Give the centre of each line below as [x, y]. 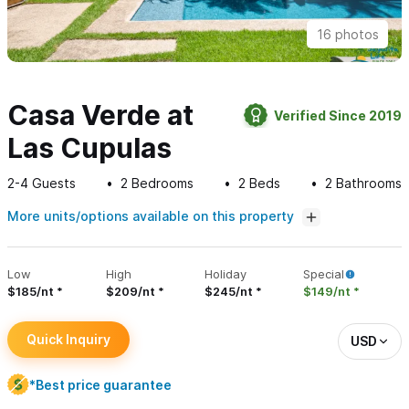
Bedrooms [161, 184]
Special [324, 274]
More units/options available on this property [152, 216]
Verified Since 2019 [338, 115]
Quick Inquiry [68, 340]
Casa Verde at [100, 115]
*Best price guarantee [100, 384]
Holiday [225, 274]
